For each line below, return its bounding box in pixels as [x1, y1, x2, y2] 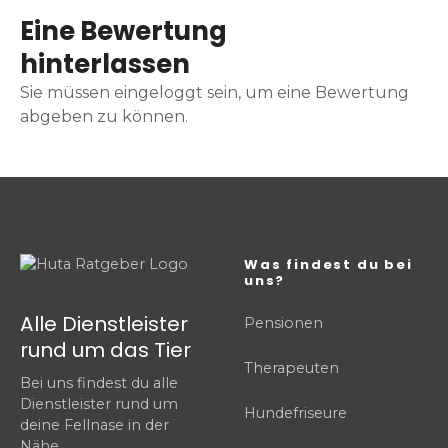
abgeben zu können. [20, 107, 188, 127]
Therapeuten [244, 359, 339, 378]
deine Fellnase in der [20, 416, 169, 435]
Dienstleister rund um [20, 395, 178, 414]
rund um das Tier [20, 336, 191, 365]
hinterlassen [20, 46, 190, 83]
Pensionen [244, 314, 323, 333]
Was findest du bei [244, 255, 413, 275]
